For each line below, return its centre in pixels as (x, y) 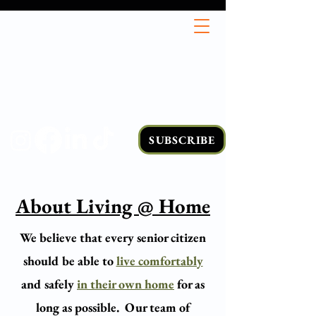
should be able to (69, 261)
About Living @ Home (113, 206)
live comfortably (159, 261)
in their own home (126, 284)
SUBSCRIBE (182, 140)
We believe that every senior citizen (113, 237)
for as (189, 284)
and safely (49, 284)
